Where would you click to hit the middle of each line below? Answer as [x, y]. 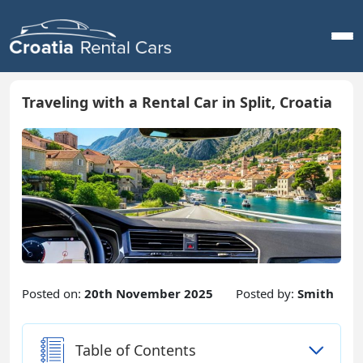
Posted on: [53, 294]
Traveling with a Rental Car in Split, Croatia [177, 102]
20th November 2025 [149, 294]
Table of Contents [136, 350]
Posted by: [267, 294]
